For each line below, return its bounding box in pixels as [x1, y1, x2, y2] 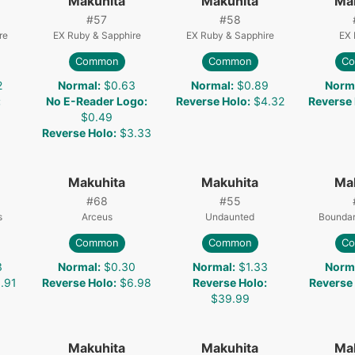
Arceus [81, 210, 113, 223]
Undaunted [205, 210, 254, 223]
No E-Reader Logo [46, 94, 144, 108]
